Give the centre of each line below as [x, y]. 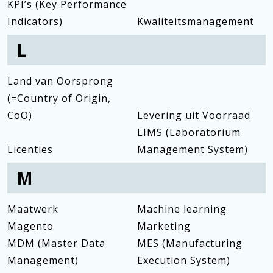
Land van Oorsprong [60, 81]
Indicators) [35, 21]
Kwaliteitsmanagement [195, 21]
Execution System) [183, 260]
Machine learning [182, 209]
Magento [30, 226]
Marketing [164, 226]
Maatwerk [33, 209]
